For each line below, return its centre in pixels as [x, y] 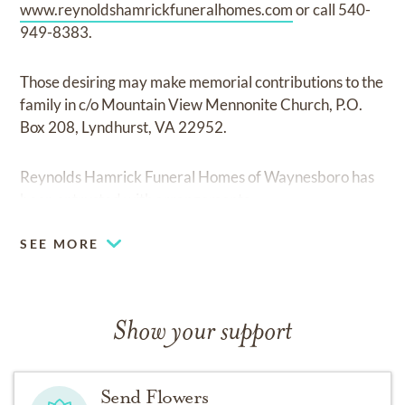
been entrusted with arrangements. [137, 199]
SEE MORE [60, 243]
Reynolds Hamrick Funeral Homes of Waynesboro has [198, 176]
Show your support [202, 333]
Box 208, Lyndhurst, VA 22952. [124, 127]
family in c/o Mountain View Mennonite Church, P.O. [192, 104]
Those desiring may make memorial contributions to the [202, 81]
